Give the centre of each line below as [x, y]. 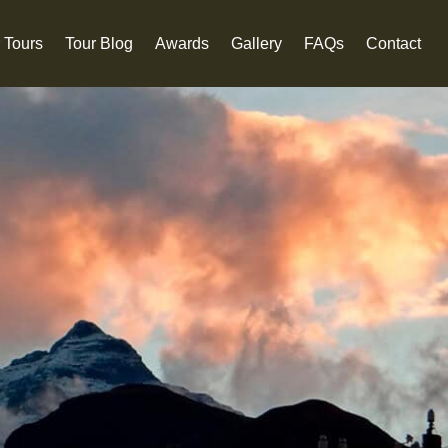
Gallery [257, 43]
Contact [394, 43]
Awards [182, 43]
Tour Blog [99, 43]
